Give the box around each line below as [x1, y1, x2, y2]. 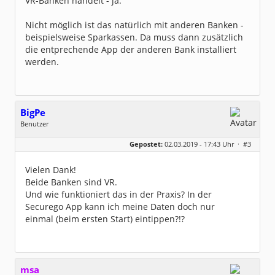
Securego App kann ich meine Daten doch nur [25, 201, 215, 212]
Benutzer [20, 119, 48, 128]
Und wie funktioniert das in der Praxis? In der [25, 188, 212, 200]
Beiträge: [20, 141, 51, 150]
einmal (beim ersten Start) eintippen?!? [25, 213, 185, 225]
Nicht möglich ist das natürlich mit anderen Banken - [25, 19, 244, 31]
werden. [25, 56, 59, 68]
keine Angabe [69, 131, 114, 141]
